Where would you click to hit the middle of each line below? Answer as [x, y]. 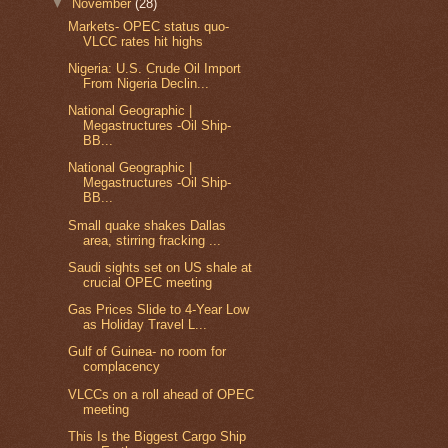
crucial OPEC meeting [148, 282]
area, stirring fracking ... [152, 240]
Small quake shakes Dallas [147, 225]
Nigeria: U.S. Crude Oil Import [155, 68]
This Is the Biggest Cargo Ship [157, 436]
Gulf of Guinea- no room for [147, 352]
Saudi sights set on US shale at [160, 267]
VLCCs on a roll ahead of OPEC [161, 394]
